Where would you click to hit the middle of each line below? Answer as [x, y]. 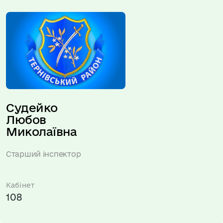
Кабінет [20, 185]
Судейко [32, 107]
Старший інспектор [44, 154]
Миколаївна [42, 131]
